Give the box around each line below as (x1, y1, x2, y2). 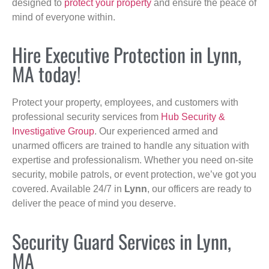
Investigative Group (12, 126, 94, 137)
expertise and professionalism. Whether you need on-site (12, 155, 253, 166)
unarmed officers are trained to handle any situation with (12, 141, 249, 151)
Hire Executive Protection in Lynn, (12, 40, 241, 69)
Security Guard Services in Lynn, (12, 226, 231, 255)
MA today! (12, 59, 81, 88)
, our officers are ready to (147, 184, 252, 195)
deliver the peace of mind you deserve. (12, 198, 176, 209)
